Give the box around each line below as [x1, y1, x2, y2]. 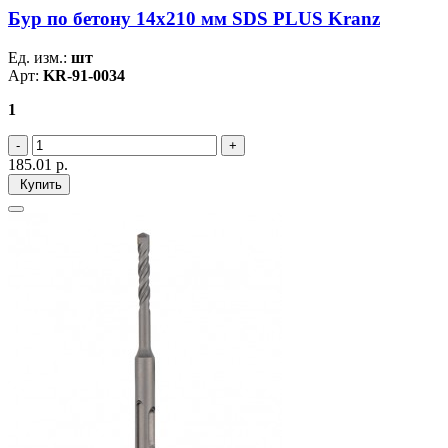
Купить [16, 177, 62, 193]
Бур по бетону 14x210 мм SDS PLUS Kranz [8, 8, 380, 30]
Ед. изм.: [8, 49, 71, 67]
